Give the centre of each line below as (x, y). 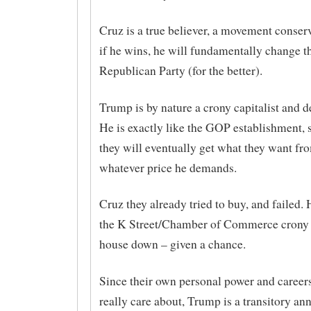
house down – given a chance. (172, 244)
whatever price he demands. (168, 167)
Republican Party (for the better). (180, 70)
